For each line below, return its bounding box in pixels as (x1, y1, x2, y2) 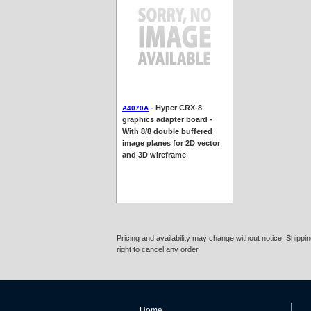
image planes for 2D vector (122, 138, 220, 147)
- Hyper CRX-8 (149, 103, 202, 112)
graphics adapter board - (122, 115, 212, 124)
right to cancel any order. (117, 245, 200, 254)
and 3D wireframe (122, 150, 186, 159)
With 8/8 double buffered (122, 126, 212, 135)
